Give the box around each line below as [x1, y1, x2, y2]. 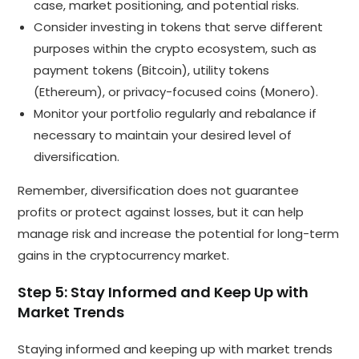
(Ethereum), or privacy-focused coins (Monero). [34, 83, 319, 100]
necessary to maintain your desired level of [34, 126, 292, 143]
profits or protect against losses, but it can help [18, 203, 305, 220]
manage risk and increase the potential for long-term [18, 224, 340, 242]
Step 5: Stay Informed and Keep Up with [18, 281, 309, 302]
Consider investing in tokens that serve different [34, 18, 324, 35]
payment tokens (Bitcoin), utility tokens [34, 61, 270, 79]
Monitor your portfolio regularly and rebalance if [34, 104, 317, 122]
